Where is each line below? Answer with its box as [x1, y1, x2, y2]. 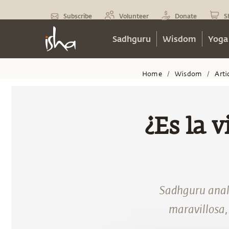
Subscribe [63, 12, 92, 20]
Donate [175, 12, 197, 20]
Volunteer [119, 12, 149, 20]
